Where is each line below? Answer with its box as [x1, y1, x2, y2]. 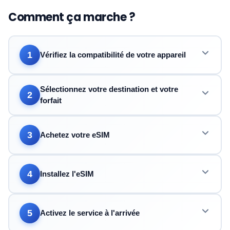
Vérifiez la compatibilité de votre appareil [40, 50, 186, 59]
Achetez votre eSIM [40, 130, 110, 139]
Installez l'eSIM [40, 169, 94, 178]
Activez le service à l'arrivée [40, 208, 140, 217]
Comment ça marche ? [8, 9, 136, 25]
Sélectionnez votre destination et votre [40, 85, 178, 93]
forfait [40, 96, 62, 105]
